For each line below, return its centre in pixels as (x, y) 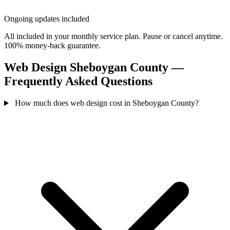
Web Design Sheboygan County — (94, 68)
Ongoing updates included (47, 19)
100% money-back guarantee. (52, 46)
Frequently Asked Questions (78, 81)
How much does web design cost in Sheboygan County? (107, 103)
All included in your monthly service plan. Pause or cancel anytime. (113, 36)
